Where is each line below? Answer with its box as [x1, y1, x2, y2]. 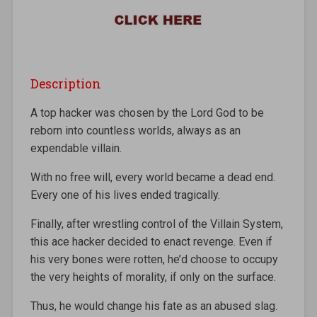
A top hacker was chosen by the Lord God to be [30, 105, 264, 120]
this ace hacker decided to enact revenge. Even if [30, 234, 272, 248]
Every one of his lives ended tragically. [30, 188, 220, 202]
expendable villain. [30, 141, 122, 155]
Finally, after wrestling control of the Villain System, [30, 217, 283, 231]
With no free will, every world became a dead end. [30, 170, 275, 184]
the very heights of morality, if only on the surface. [30, 270, 276, 284]
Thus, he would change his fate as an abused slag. [30, 299, 277, 313]
